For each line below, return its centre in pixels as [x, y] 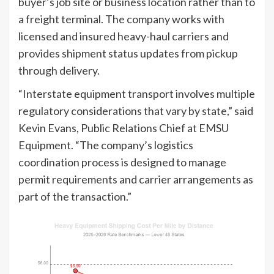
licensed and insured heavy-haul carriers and [124, 36]
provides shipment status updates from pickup [128, 53]
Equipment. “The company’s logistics [106, 145]
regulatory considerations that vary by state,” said [136, 110]
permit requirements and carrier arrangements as [136, 179]
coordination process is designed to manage [122, 162]
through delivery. [59, 70]
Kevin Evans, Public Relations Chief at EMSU [124, 128]
